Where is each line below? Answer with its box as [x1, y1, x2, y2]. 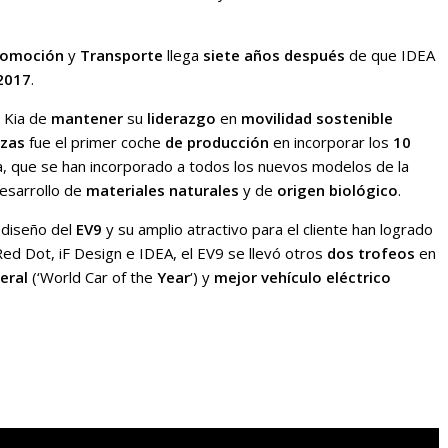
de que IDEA [345, 45, 435, 66]
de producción [165, 132, 269, 153]
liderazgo [147, 108, 216, 129]
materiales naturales [86, 180, 239, 201]
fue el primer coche [25, 132, 165, 153]
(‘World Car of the [32, 267, 157, 288]
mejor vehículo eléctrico [214, 267, 391, 288]
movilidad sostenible [241, 108, 393, 129]
